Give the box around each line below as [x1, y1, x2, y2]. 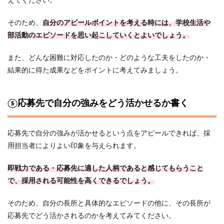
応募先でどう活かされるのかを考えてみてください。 [7, 212, 175, 219]
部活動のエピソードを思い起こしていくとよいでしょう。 [7, 32, 189, 39]
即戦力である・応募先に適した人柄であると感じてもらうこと [7, 165, 203, 172]
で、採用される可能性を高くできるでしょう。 [7, 177, 154, 184]
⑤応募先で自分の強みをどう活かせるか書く [7, 99, 188, 108]
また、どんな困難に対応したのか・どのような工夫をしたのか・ [7, 54, 210, 61]
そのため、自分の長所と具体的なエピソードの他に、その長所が [7, 200, 210, 207]
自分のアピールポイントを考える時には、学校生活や [42, 19, 210, 26]
